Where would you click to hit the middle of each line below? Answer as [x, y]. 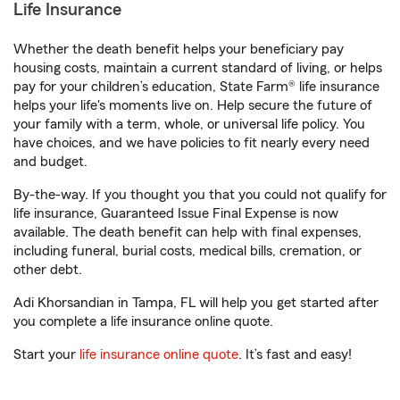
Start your [46, 354]
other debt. [48, 270]
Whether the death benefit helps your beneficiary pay [179, 49]
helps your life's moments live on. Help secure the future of [193, 105]
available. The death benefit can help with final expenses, [187, 232]
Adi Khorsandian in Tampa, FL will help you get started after [196, 303]
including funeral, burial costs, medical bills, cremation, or [187, 251]
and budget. [50, 162]
